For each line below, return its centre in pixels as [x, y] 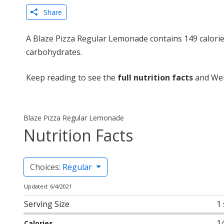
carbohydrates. [54, 52]
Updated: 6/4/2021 [48, 186]
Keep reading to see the [72, 77]
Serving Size [47, 204]
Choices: [46, 167]
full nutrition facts [155, 77]
